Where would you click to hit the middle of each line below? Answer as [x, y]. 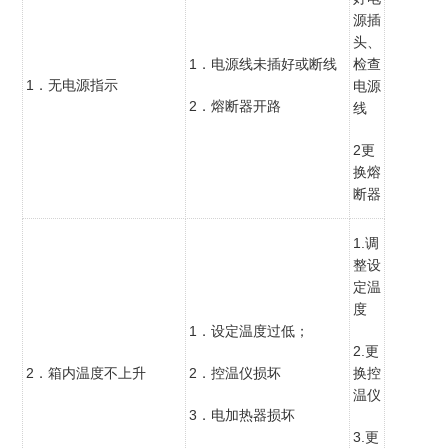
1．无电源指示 [71, 84]
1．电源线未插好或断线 [262, 63]
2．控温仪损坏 [234, 372]
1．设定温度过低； [248, 330]
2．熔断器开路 [234, 105]
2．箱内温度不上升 [85, 372]
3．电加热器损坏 [241, 414]
